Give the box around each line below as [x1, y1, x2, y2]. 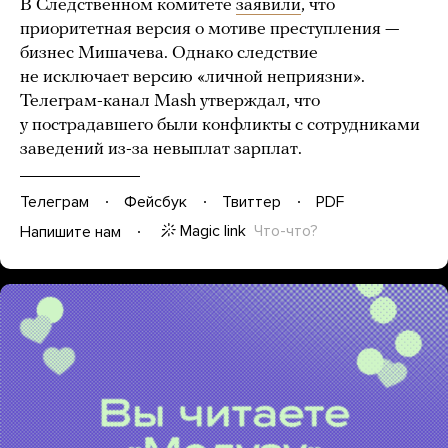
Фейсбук [124, 191, 187, 212]
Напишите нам [20, 221, 121, 242]
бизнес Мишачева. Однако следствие [20, 44, 318, 63]
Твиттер [222, 191, 281, 212]
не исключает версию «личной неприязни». [20, 68, 365, 87]
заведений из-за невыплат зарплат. [20, 140, 302, 159]
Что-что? [254, 221, 318, 241]
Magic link [180, 221, 246, 241]
